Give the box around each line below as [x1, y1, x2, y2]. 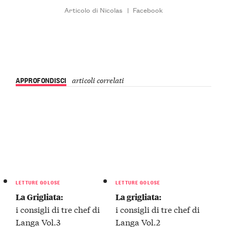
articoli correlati [71, 74, 124, 85]
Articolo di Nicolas [64, 4, 123, 15]
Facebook [132, 4, 163, 15]
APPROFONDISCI [16, 74, 67, 85]
